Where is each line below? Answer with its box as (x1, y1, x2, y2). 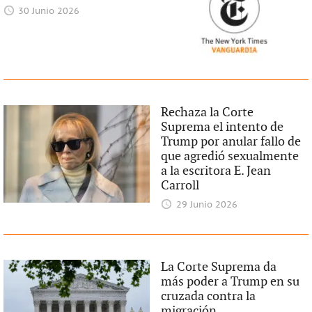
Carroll (161, 178, 200, 193)
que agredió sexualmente (161, 148, 299, 164)
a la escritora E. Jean (161, 163, 272, 178)
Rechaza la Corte (161, 104, 254, 120)
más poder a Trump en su (161, 274, 300, 289)
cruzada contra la (161, 288, 256, 304)
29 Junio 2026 (175, 199, 237, 210)
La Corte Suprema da (161, 259, 277, 274)
